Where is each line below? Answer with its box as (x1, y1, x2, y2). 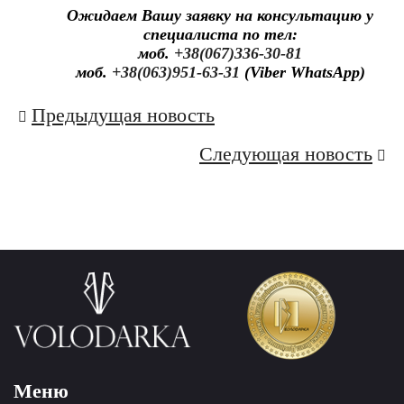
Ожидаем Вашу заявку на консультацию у (67, 6, 373, 25)
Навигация (14, 103, 149, 133)
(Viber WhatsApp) (239, 63, 365, 82)
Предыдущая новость (32, 104, 215, 127)
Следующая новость (199, 142, 372, 166)
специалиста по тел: (142, 25, 298, 44)
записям (14, 173, 113, 204)
